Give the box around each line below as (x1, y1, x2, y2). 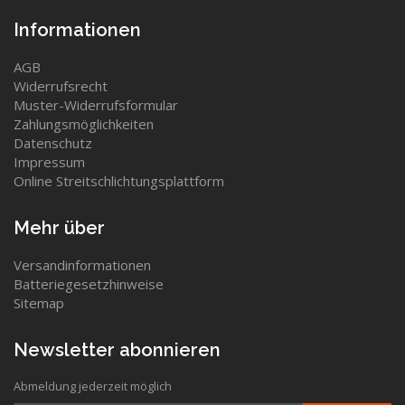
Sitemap (14, 294, 64, 312)
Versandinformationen (14, 256, 151, 274)
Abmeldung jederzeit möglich (14, 378, 172, 394)
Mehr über (14, 217, 105, 239)
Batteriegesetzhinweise (14, 275, 164, 293)
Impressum (14, 153, 85, 171)
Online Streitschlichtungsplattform (14, 172, 224, 190)
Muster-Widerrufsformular (14, 96, 178, 114)
